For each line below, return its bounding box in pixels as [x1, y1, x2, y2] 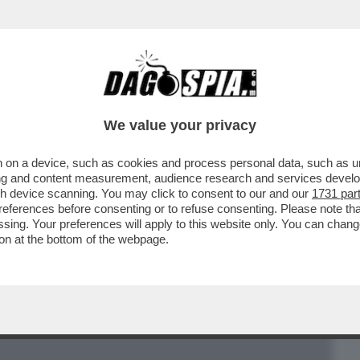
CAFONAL [94, 92, 151, 112]
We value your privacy [104, 117, 256, 133]
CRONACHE [173, 92, 239, 112]
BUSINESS [11, 92, 73, 112]
